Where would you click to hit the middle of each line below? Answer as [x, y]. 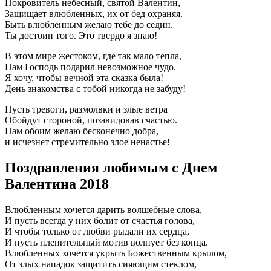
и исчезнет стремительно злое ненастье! [87, 142]
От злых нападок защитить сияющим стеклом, [101, 264]
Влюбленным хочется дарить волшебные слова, [103, 209]
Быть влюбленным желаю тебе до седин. [89, 24]
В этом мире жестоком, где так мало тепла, [93, 56]
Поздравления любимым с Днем [111, 167]
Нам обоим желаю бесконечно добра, [82, 131]
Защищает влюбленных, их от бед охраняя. [94, 13]
